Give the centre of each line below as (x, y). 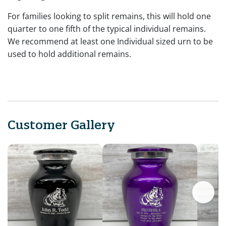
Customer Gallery (61, 124)
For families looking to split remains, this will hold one (109, 16)
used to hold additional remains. (69, 54)
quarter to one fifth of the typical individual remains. (107, 29)
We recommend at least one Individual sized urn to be (110, 41)
